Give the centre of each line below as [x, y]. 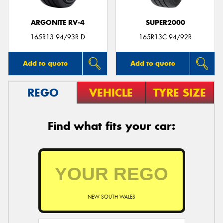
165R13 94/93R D [58, 37]
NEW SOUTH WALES [111, 197]
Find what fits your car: [111, 126]
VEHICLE [111, 92]
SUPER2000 [165, 23]
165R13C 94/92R [165, 37]
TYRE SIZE [179, 92]
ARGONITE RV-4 [58, 23]
